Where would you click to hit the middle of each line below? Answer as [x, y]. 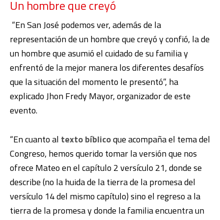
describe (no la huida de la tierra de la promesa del [103, 182]
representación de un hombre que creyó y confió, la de [110, 39]
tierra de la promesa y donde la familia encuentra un [107, 211]
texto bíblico [86, 139]
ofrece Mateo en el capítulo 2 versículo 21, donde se [106, 168]
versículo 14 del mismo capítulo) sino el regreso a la [105, 196]
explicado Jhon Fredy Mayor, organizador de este [100, 96]
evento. [24, 110]
